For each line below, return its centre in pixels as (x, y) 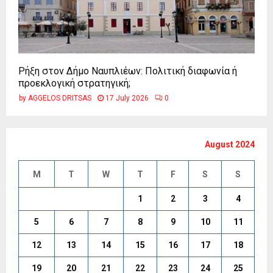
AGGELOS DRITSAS (60, 98)
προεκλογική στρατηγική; (74, 83)
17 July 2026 (127, 98)
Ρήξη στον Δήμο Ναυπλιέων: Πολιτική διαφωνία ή (128, 71)
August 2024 (230, 144)
